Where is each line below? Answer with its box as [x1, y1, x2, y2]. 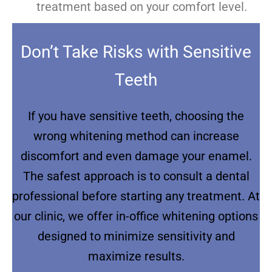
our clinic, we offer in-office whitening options [14, 209, 258, 224]
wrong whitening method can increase [33, 129, 239, 144]
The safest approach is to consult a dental [22, 169, 250, 184]
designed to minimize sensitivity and [37, 229, 235, 244]
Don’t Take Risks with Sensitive [21, 42, 251, 63]
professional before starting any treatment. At [12, 189, 260, 204]
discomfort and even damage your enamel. [20, 149, 252, 164]
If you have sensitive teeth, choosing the [28, 109, 244, 124]
